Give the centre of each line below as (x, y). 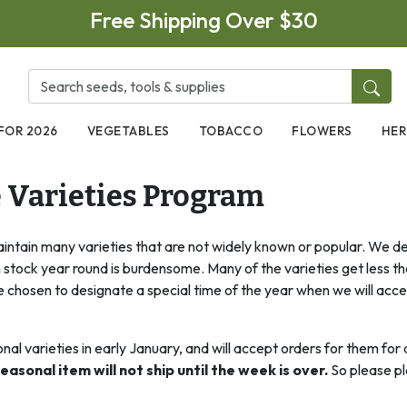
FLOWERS (322, 131)
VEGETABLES (128, 131)
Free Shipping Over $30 (203, 20)
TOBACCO (231, 131)
